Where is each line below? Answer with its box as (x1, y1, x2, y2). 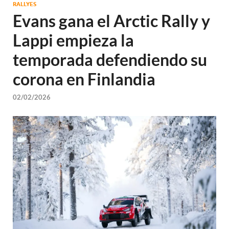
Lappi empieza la (13, 30, 134, 50)
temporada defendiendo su (13, 50, 207, 70)
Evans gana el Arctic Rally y (13, 11, 210, 31)
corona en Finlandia (13, 69, 155, 89)
